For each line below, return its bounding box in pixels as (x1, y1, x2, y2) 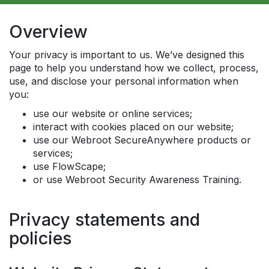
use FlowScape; (33, 160, 106, 172)
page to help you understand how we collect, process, (9, 62, 259, 74)
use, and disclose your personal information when (9, 75, 238, 87)
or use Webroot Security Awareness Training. (33, 174, 241, 186)
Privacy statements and (9, 209, 200, 230)
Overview (9, 21, 88, 42)
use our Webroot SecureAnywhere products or (33, 134, 251, 146)
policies (9, 228, 71, 249)
